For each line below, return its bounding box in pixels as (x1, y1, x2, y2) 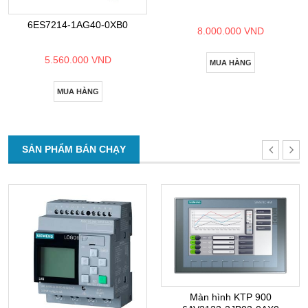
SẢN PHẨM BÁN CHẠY (22, 143, 126, 155)
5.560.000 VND (44, 54, 111, 66)
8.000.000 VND (197, 25, 264, 37)
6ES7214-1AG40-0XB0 (27, 19, 128, 31)
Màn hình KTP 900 (189, 291, 272, 302)
